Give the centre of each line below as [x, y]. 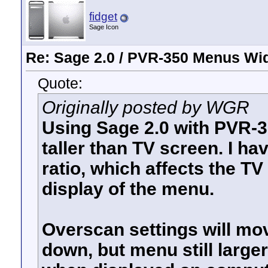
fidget [103, 16]
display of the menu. [128, 189]
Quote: [60, 83]
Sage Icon [104, 27]
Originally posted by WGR [146, 108]
